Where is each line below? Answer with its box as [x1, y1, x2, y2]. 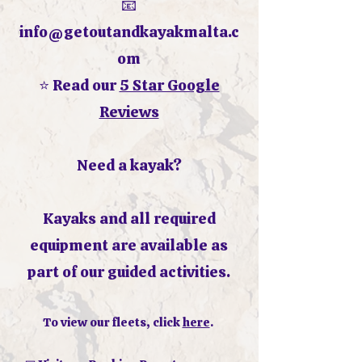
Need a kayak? [76, 155, 182, 175]
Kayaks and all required [42, 208, 216, 229]
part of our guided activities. [27, 262, 230, 282]
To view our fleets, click [42, 314, 183, 330]
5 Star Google [119, 75, 220, 95]
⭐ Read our [38, 75, 120, 95]
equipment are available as [30, 235, 228, 255]
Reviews [99, 102, 159, 122]
